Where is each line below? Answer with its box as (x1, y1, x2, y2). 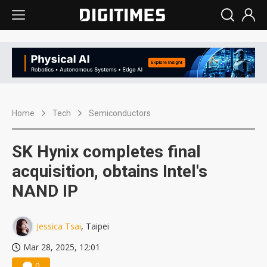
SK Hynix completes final (12, 142, 201, 162)
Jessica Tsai (36, 221, 81, 232)
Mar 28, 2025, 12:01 (23, 241, 100, 253)
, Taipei (81, 221, 109, 232)
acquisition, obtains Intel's (12, 162, 207, 182)
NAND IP (12, 181, 78, 201)
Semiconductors (89, 108, 151, 119)
